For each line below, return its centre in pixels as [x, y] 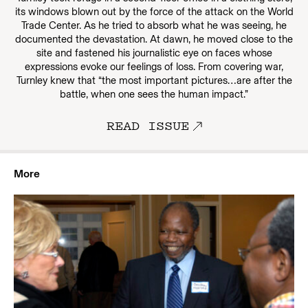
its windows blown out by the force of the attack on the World [154, 12]
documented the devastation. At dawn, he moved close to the [154, 39]
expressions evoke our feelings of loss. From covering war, [154, 67]
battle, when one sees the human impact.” [154, 94]
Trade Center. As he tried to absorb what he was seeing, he [154, 25]
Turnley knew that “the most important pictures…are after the [154, 80]
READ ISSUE [147, 125]
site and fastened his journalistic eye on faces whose [154, 53]
